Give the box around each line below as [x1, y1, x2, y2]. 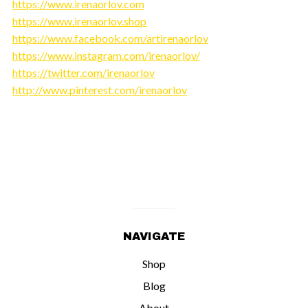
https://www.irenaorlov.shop [12, 14, 146, 27]
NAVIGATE [123, 230, 185, 242]
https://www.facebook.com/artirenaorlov [12, 31, 208, 45]
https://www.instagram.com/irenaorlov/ [12, 48, 200, 62]
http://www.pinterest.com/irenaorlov [12, 82, 187, 96]
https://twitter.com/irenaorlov [12, 65, 155, 79]
